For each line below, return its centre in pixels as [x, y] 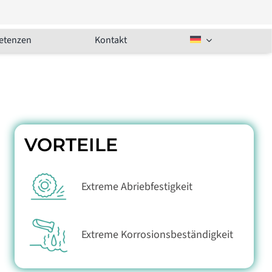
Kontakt [111, 40]
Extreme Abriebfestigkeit [137, 186]
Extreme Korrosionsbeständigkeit [158, 235]
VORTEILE [71, 145]
